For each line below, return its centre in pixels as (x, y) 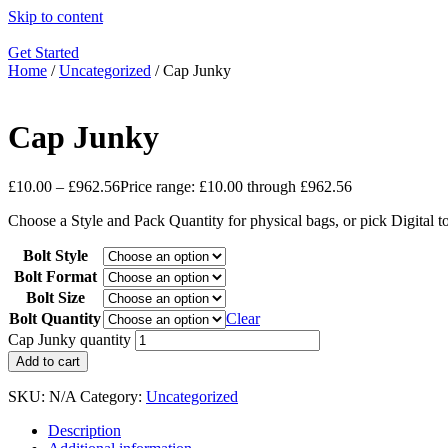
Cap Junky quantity (69, 339)
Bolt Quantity (55, 318)
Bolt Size (55, 297)
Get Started (43, 52)
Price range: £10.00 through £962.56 (236, 186)
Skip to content (55, 16)
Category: (113, 396)
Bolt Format (55, 276)
